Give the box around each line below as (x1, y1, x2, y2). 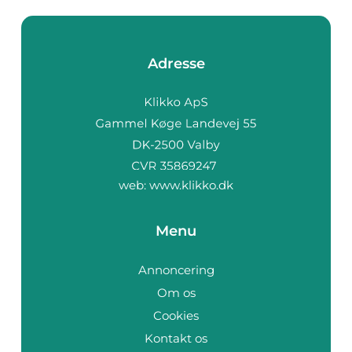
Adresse (147, 55, 205, 73)
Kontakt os (145, 330, 207, 346)
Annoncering (137, 262, 214, 277)
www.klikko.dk (149, 177, 233, 192)
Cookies (153, 307, 199, 323)
